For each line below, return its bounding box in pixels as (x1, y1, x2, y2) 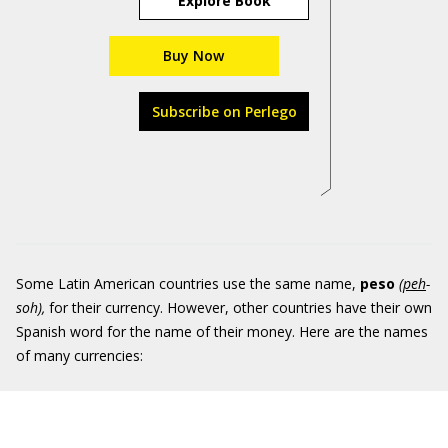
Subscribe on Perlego (151, 102, 297, 121)
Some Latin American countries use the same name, (16, 274, 360, 293)
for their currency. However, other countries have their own (49, 298, 432, 317)
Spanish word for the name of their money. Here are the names (16, 322, 428, 341)
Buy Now (163, 46, 224, 65)
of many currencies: (16, 346, 143, 365)
